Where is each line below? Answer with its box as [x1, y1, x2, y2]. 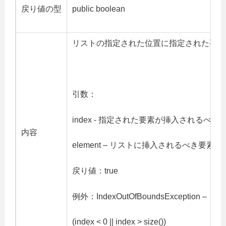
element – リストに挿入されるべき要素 [72, 141, 214, 150]
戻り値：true [72, 166, 118, 175]
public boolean [72, 5, 125, 14]
